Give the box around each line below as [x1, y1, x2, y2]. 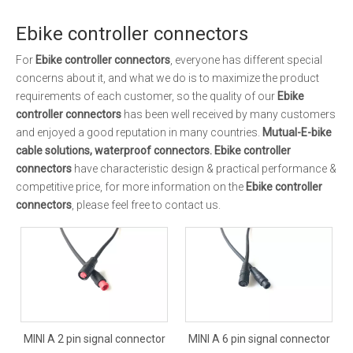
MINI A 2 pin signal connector [23, 332, 165, 345]
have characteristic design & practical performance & [72, 162, 336, 175]
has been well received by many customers [121, 108, 336, 121]
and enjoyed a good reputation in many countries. [16, 126, 262, 139]
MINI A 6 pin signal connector [188, 332, 330, 345]
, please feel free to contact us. [72, 199, 221, 211]
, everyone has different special [170, 54, 322, 66]
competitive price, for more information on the [16, 180, 246, 193]
